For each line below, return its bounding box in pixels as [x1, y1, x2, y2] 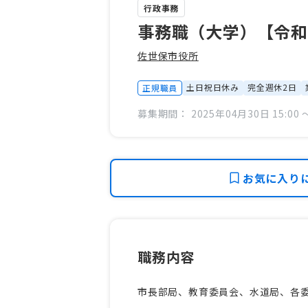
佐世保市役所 [137, 48, 199, 63]
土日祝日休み [186, 80, 240, 93]
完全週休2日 [247, 80, 297, 93]
